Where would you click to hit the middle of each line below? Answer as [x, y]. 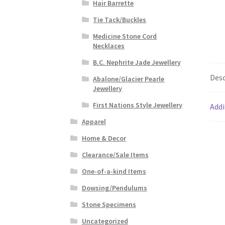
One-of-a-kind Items [114, 172]
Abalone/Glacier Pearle [129, 79]
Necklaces [109, 46]
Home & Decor [104, 138]
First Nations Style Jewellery [138, 105]
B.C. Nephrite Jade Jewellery [137, 63]
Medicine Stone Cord [125, 36]
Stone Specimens [109, 205]
